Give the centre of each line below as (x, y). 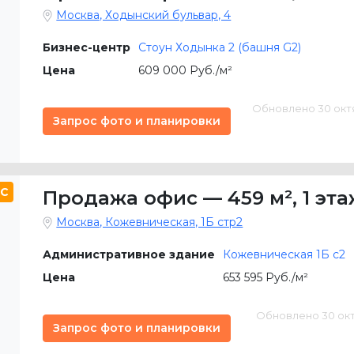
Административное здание (129, 254)
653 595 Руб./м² (266, 277)
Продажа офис (121, 198)
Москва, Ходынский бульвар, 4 (144, 15)
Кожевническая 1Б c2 (284, 254)
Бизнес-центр (87, 47)
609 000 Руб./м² (186, 70)
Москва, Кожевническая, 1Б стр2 (150, 222)
